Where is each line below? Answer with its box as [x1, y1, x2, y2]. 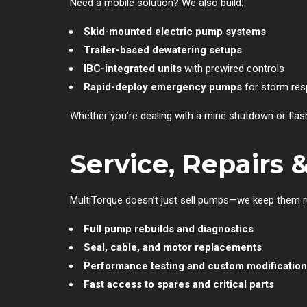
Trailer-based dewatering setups [84, 43, 242, 56]
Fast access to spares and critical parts [84, 278, 274, 291]
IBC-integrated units [84, 62, 182, 75]
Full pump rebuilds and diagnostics [84, 222, 254, 235]
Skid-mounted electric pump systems [84, 25, 266, 38]
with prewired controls [182, 62, 284, 75]
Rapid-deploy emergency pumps [84, 80, 242, 93]
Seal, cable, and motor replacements [84, 241, 262, 254]
